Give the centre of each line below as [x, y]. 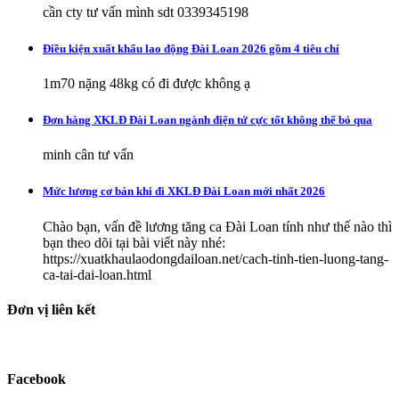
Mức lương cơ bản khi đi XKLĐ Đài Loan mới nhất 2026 [184, 191]
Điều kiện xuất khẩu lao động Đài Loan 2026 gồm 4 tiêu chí [191, 48]
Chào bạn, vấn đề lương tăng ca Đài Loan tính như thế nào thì [217, 226]
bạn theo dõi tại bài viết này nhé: [134, 242]
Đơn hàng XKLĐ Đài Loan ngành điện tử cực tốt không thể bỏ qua [208, 120]
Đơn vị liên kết [51, 309]
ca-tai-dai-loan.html [97, 274]
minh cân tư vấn [88, 155]
